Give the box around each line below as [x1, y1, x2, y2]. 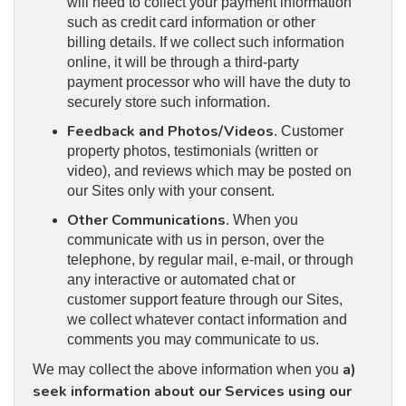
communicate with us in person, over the [66, 232, 324, 248]
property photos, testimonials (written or [66, 143, 318, 159]
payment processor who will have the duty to [66, 74, 351, 91]
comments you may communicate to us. [66, 332, 319, 348]
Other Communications [66, 210, 226, 231]
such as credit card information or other [66, 14, 315, 31]
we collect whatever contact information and [66, 312, 347, 328]
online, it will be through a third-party [66, 54, 299, 71]
